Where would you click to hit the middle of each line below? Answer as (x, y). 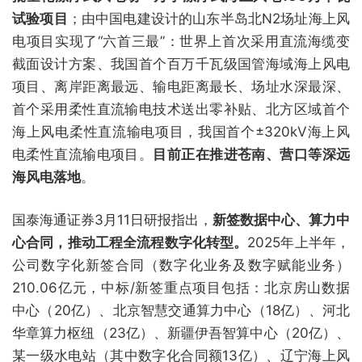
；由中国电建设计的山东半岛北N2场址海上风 (209, 19)
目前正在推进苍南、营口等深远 (252, 154)
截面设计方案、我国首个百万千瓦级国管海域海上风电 (181, 64)
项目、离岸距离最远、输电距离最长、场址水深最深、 (181, 86)
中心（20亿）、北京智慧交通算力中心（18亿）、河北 (181, 310)
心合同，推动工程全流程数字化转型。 (130, 242)
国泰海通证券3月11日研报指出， (112, 220)
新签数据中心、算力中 (281, 220)
